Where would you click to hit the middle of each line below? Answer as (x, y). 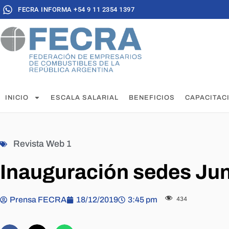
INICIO (17, 98)
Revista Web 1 (42, 144)
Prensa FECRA (38, 200)
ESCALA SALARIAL (84, 98)
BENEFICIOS (152, 98)
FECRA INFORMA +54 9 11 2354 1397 (76, 9)
